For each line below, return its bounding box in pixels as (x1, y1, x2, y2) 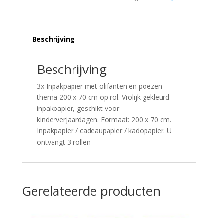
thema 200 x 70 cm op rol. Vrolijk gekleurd (36, 92, 169, 102)
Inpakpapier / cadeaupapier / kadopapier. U (36, 126, 172, 136)
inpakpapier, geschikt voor (36, 104, 119, 113)
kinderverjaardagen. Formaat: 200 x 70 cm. (36, 115, 171, 125)
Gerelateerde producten (21, 182, 161, 200)
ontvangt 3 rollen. (36, 137, 92, 147)
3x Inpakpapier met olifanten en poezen (36, 81, 162, 91)
